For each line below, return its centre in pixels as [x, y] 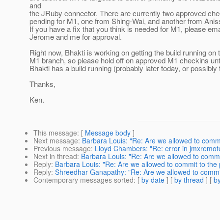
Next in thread [55, 156]
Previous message [62, 149]
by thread [189, 180]
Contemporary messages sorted [83, 180]
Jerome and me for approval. [76, 37]
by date [153, 180]
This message [55, 133]
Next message [56, 141]
